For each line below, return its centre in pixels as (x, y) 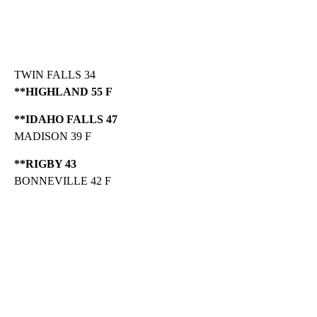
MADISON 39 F (53, 136)
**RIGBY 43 (45, 163)
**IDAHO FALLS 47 (66, 119)
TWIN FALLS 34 (55, 74)
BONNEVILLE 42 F (63, 180)
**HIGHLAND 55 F (63, 91)
